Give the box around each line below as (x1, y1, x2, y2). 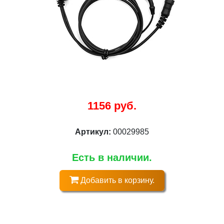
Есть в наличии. (72, 152, 152, 163)
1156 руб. (87, 99, 136, 112)
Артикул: (75, 127, 113, 136)
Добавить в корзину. (78, 176, 154, 184)
